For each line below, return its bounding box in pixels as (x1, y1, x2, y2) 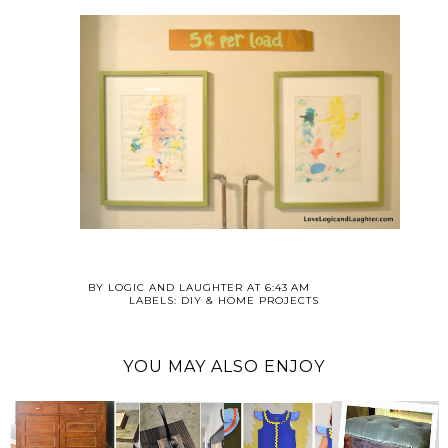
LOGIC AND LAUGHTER (108, 280, 243, 294)
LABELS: (129, 293, 181, 307)
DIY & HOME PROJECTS (181, 293, 319, 307)
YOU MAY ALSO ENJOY (123, 356, 325, 376)
